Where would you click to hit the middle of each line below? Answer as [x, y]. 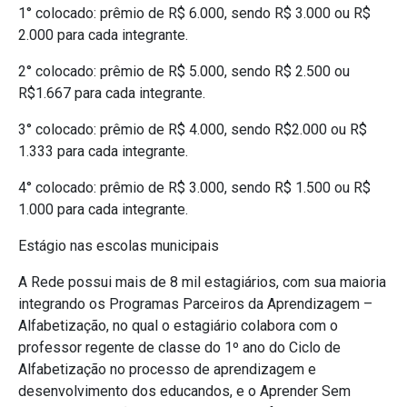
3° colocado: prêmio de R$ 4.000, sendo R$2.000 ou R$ [193, 130]
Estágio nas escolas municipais [119, 246]
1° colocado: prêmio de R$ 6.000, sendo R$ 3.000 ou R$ [194, 14]
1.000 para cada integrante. [103, 210]
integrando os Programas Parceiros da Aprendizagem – [195, 304]
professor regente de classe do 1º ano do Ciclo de [179, 348]
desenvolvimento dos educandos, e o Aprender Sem [184, 392]
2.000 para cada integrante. [103, 35]
